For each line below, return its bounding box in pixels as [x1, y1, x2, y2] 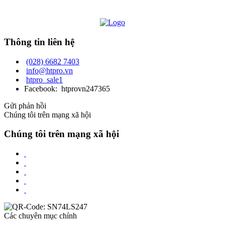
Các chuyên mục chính [4, 211, 77, 220]
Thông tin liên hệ [4, 36, 74, 47]
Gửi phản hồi [4, 101, 46, 110]
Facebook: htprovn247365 [24, 84, 110, 93]
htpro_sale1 [26, 75, 63, 84]
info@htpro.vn [26, 66, 73, 75]
